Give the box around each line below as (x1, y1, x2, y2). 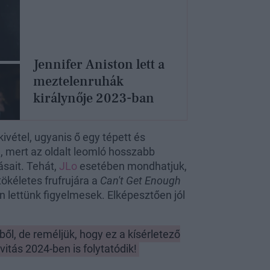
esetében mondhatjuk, (77, 160, 187, 173)
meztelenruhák (33, 73, 124, 90)
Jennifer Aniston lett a (33, 56, 165, 74)
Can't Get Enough (100, 174, 181, 187)
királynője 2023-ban (33, 90, 154, 107)
